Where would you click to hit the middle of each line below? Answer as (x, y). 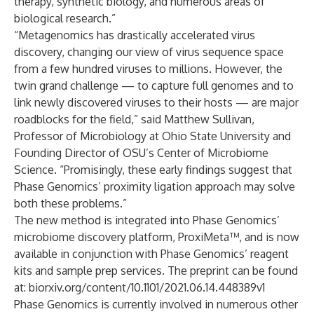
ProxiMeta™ (209, 237)
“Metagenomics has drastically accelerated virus (135, 35)
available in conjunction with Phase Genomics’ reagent (151, 254)
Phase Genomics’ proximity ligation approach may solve (155, 186)
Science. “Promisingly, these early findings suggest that (153, 170)
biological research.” (65, 18)
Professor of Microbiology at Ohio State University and (152, 136)
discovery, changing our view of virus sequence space (149, 52)
